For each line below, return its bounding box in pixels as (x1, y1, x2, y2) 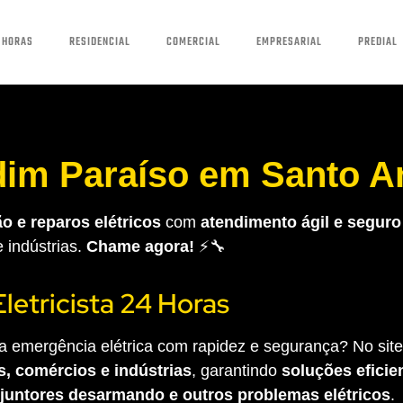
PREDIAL (357, 32, 398, 51)
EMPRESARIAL (255, 32, 322, 51)
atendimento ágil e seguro (201, 212, 401, 231)
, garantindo (191, 362, 282, 381)
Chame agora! (85, 237, 194, 255)
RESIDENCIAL (68, 32, 130, 51)
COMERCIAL (166, 32, 220, 51)
